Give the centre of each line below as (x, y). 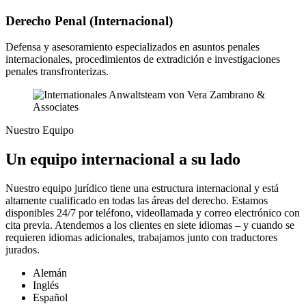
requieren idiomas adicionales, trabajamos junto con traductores (141, 238)
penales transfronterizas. (57, 72)
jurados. (23, 250)
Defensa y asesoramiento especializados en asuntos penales (133, 47)
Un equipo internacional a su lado (123, 159)
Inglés (46, 286)
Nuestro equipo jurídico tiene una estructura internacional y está (142, 189)
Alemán (50, 273)
